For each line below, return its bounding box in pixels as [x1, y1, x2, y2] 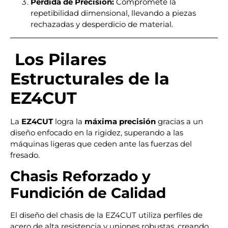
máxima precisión [84, 116, 156, 126]
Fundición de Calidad [10, 184, 166, 202]
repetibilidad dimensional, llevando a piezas [31, 8, 196, 18]
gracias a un [156, 116, 203, 126]
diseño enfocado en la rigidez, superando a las [10, 127, 183, 137]
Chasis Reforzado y [10, 167, 151, 185]
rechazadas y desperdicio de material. [31, 19, 173, 29]
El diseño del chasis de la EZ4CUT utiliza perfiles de [10, 210, 203, 220]
